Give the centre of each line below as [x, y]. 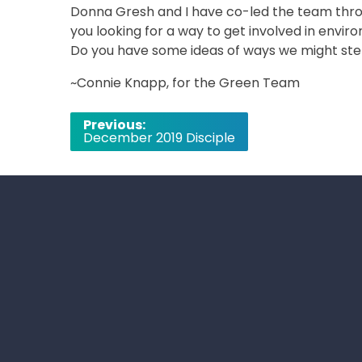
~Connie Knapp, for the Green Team [185, 82]
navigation [119, 145]
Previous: [114, 124]
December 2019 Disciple [159, 137]
